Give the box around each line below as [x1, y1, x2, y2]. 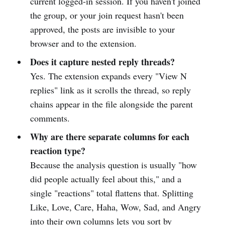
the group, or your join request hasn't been [30, 9, 184, 21]
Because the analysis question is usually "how [30, 158, 197, 171]
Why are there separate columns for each [30, 130, 189, 143]
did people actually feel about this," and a [30, 172, 181, 185]
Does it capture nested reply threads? [30, 55, 175, 68]
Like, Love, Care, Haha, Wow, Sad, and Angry [30, 200, 201, 213]
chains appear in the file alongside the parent [30, 97, 193, 110]
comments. [30, 111, 70, 124]
